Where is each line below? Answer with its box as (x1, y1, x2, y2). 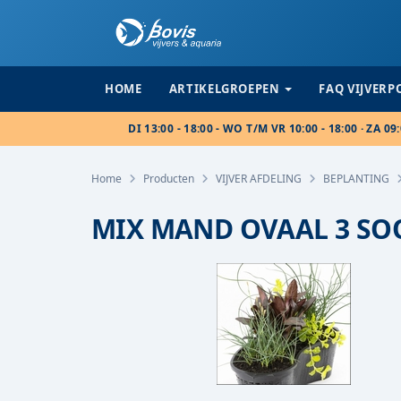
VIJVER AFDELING (216, 171, 302, 186)
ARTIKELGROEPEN (168, 81, 280, 97)
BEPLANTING (323, 171, 389, 186)
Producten (143, 171, 194, 186)
